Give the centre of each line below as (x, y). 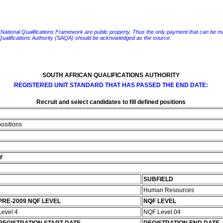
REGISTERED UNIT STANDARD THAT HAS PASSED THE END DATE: (111, 85)
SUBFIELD (158, 179)
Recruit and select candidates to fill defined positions (111, 102)
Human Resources (169, 190)
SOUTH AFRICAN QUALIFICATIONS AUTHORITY (111, 75)
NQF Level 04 (163, 212)
